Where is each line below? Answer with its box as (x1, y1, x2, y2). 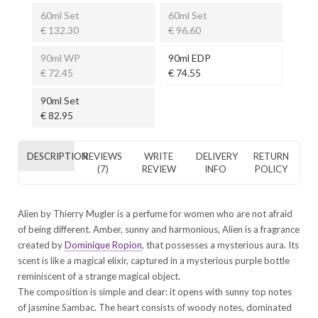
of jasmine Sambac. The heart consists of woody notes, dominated (18, 301, 292, 313)
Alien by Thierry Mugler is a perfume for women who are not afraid (18, 207, 292, 219)
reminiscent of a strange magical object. (18, 270, 180, 282)
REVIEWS (83, 150, 123, 162)
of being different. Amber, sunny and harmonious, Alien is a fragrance (18, 223, 300, 235)
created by (18, 238, 65, 251)
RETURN (253, 150, 290, 162)
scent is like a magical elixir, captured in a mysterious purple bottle (18, 254, 290, 266)
